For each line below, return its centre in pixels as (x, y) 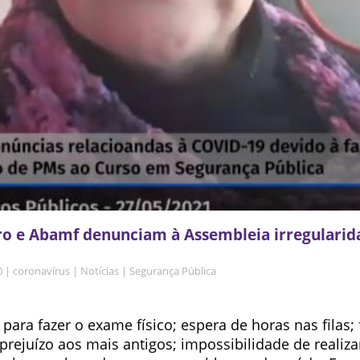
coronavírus (41, 271)
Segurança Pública (173, 271)
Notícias (100, 271)
